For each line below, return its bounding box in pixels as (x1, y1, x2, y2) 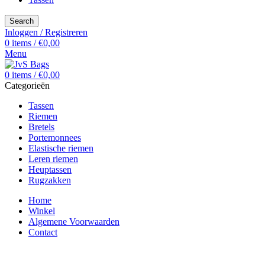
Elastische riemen (28, 143, 93, 154)
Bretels (28, 122, 54, 132)
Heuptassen (28, 164, 72, 175)
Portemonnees (28, 132, 81, 143)
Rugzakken (28, 175, 71, 186)
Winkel (28, 206, 55, 216)
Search (9, 17, 34, 26)
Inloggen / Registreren (5, 27, 88, 38)
